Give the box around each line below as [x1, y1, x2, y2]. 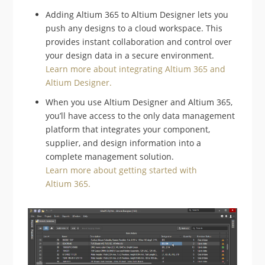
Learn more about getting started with [46, 164, 198, 176]
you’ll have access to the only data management [46, 109, 235, 121]
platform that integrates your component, [46, 123, 211, 135]
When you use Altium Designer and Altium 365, [46, 96, 233, 108]
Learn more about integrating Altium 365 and [46, 63, 226, 75]
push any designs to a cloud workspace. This [46, 22, 223, 34]
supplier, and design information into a [46, 137, 202, 148]
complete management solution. [46, 150, 174, 162]
